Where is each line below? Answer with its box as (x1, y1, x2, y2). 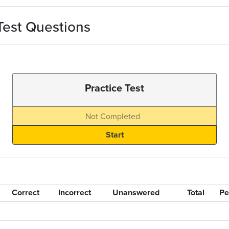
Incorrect (58, 187, 91, 198)
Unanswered (112, 187, 159, 198)
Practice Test (85, 80, 144, 95)
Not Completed (85, 110, 140, 122)
